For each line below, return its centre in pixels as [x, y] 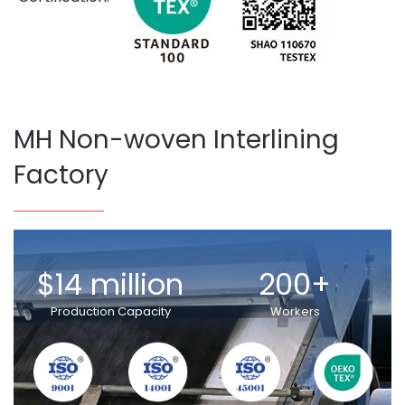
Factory [61, 175]
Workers [295, 311]
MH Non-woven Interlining [176, 140]
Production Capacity [110, 311]
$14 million [110, 284]
